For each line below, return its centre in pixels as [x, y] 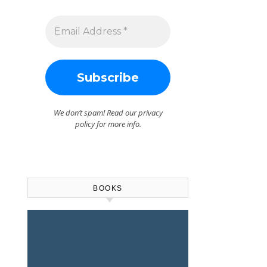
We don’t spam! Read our [96, 113]
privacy [150, 113]
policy [85, 124]
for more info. [118, 124]
